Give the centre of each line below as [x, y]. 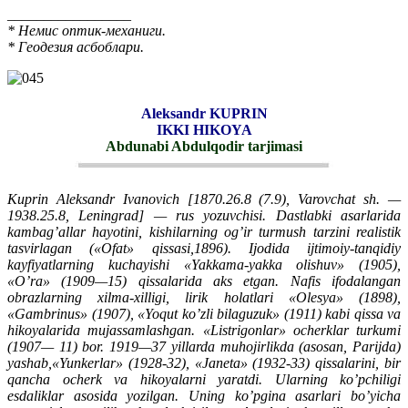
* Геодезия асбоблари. [76, 47]
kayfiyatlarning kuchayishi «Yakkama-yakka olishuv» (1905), [204, 264]
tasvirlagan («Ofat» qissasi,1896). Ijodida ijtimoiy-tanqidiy [204, 248]
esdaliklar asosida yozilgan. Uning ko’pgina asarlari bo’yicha [204, 395]
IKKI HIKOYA [204, 130]
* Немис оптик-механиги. [87, 31]
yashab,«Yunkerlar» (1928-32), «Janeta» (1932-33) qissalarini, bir [204, 362]
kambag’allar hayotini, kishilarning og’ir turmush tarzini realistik [204, 231]
